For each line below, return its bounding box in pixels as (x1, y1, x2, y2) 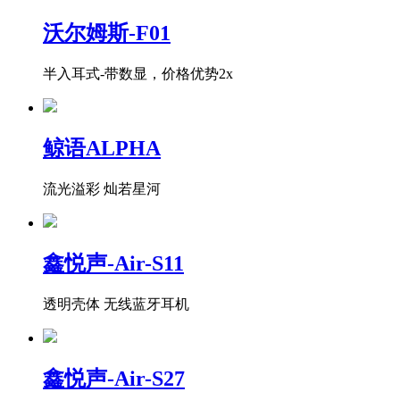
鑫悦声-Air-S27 (43, 366, 185, 390)
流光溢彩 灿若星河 (43, 181, 161, 197)
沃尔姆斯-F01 (43, 21, 171, 46)
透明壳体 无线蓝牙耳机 (43, 296, 189, 312)
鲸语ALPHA (43, 137, 161, 161)
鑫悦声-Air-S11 (43, 251, 184, 275)
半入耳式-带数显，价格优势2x (43, 66, 233, 82)
